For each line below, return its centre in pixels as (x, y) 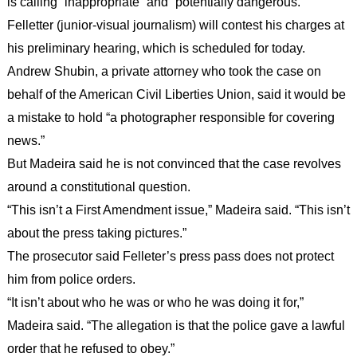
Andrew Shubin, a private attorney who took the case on (164, 71)
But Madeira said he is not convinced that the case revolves (174, 163)
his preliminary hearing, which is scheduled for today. (156, 48)
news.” (25, 140)
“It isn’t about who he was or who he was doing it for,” (155, 302)
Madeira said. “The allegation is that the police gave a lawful (176, 325)
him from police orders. (71, 279)
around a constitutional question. (98, 186)
